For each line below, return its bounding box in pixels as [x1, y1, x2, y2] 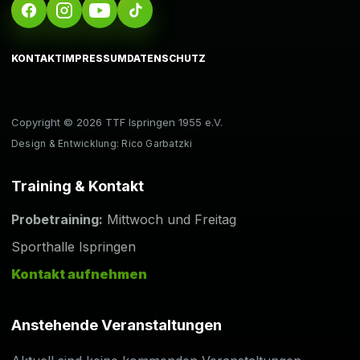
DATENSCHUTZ [127, 52, 206, 64]
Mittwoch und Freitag [103, 211, 236, 227]
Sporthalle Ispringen [11, 239, 136, 255]
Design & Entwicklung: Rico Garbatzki [11, 137, 193, 149]
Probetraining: [11, 211, 103, 227]
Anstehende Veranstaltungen [11, 316, 222, 334]
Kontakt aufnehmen [11, 266, 147, 282]
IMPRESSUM [62, 52, 127, 64]
